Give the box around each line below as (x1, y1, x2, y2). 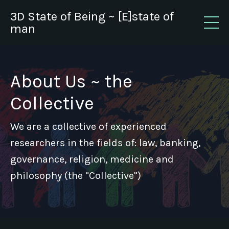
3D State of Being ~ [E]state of (10, 9, 174, 24)
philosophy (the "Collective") (10, 170, 141, 181)
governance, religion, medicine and (10, 153, 174, 165)
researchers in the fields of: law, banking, (10, 137, 200, 149)
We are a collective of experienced (10, 121, 167, 132)
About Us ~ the (10, 71, 132, 92)
